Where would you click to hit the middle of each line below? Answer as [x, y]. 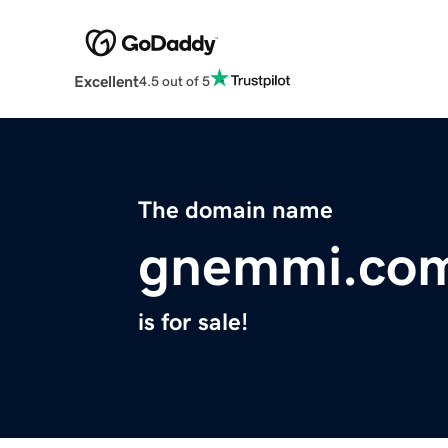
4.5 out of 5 [174, 80]
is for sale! [193, 322]
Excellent [106, 81]
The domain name [235, 210]
